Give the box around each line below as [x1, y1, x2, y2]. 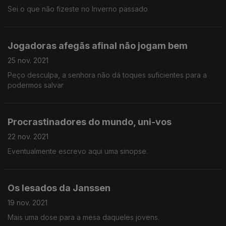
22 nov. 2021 [8, 132, 48, 141]
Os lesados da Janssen [8, 183, 110, 193]
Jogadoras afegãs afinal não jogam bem [8, 40, 188, 51]
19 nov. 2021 [8, 198, 47, 207]
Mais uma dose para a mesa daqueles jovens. [8, 213, 159, 221]
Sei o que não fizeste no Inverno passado [8, 5, 148, 13]
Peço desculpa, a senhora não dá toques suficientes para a [8, 71, 207, 79]
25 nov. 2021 [8, 56, 48, 65]
